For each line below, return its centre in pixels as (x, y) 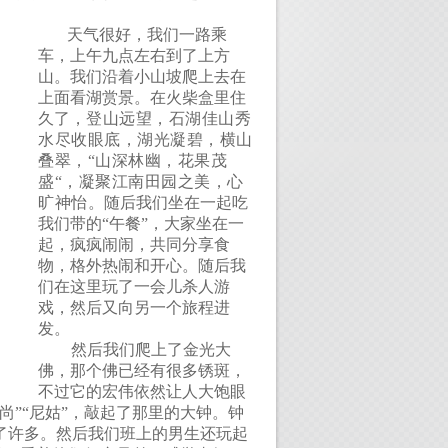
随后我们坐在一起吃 (176, 202)
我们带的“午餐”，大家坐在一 (141, 223)
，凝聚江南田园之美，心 (153, 181)
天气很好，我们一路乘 (147, 34)
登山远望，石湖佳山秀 (169, 118)
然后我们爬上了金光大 (149, 349)
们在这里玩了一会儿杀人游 (134, 286)
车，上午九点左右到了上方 (134, 55)
